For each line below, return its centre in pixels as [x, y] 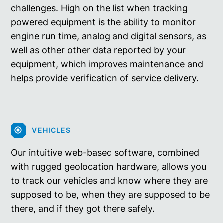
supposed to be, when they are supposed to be [111, 194]
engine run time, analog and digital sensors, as [109, 36]
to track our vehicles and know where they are [110, 180]
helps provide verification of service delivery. [105, 78]
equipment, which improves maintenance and [107, 64]
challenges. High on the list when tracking [100, 8]
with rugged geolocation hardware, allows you [109, 166]
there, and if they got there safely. [83, 208]
